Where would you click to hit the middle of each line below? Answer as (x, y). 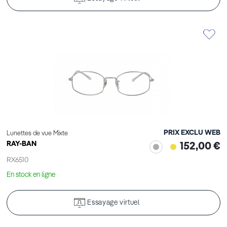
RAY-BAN (22, 144)
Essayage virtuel (113, 203)
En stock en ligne (31, 175)
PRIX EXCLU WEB (192, 133)
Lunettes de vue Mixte (37, 134)
